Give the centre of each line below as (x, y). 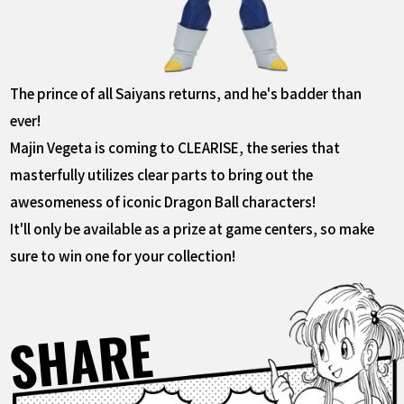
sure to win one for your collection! (123, 256)
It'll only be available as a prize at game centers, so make (193, 229)
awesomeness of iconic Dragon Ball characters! (163, 202)
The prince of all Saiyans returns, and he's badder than (186, 93)
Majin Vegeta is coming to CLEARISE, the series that (175, 147)
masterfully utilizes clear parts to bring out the (162, 174)
